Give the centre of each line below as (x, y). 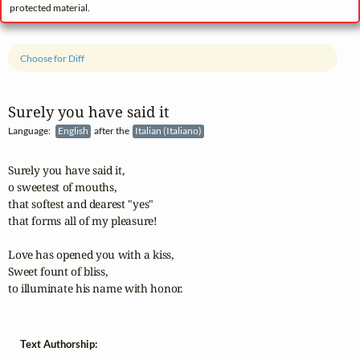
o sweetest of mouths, (62, 186)
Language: (32, 131)
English (74, 131)
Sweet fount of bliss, (58, 271)
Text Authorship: (59, 344)
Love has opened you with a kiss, (91, 254)
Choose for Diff (53, 58)
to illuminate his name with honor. (95, 288)
